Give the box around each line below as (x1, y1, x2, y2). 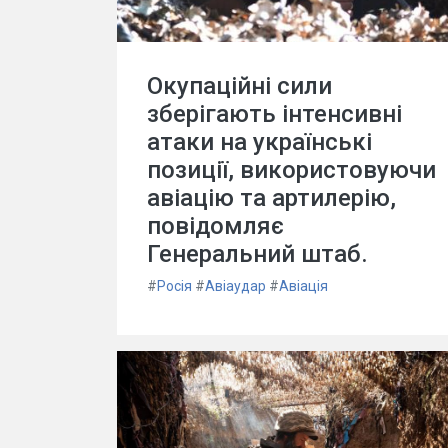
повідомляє (147, 212, 284, 240)
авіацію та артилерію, (147, 184, 396, 212)
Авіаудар (205, 278, 266, 294)
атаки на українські (147, 128, 372, 156)
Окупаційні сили (147, 72, 332, 100)
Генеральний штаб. (147, 240, 368, 268)
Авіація (279, 278, 328, 294)
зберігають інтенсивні (147, 100, 402, 128)
